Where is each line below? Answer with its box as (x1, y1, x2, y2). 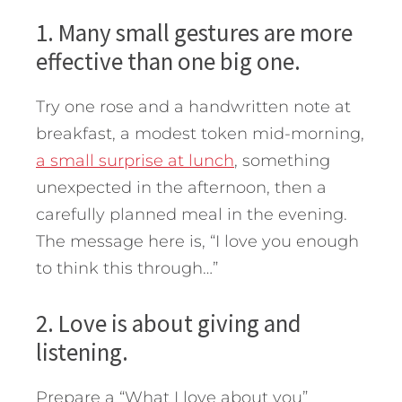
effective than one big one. (36, 45, 301, 76)
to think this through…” (36, 258, 218, 278)
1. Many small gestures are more (36, 16, 353, 48)
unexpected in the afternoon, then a (36, 177, 327, 197)
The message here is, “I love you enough (36, 231, 359, 251)
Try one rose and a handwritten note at (36, 96, 351, 117)
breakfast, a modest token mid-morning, (36, 123, 364, 144)
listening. (36, 336, 128, 367)
